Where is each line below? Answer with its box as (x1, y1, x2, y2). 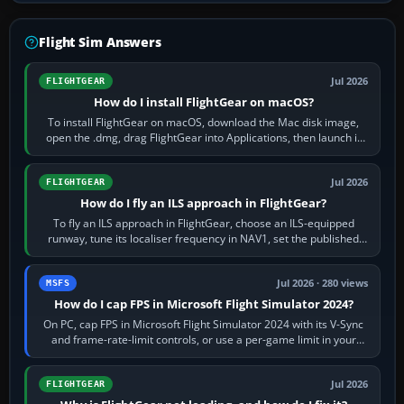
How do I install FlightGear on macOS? (93, 94, 314, 111)
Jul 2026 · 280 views (277, 277, 369, 290)
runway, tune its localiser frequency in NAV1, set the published (48, 231, 360, 247)
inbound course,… (159, 246, 248, 262)
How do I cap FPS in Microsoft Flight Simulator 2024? (53, 296, 353, 313)
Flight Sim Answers (39, 33, 161, 51)
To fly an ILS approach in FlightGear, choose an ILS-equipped (52, 216, 354, 232)
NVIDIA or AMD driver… (144, 347, 262, 363)
